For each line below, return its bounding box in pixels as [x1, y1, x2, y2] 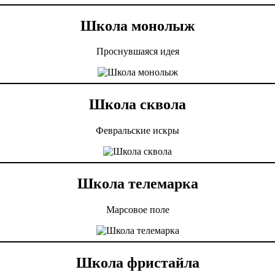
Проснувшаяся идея [96, 46, 179, 57]
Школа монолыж [80, 17, 195, 34]
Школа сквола [89, 96, 186, 113]
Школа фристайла [76, 254, 199, 271]
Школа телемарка [77, 176, 198, 192]
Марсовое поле [106, 204, 169, 215]
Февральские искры [96, 125, 179, 136]
